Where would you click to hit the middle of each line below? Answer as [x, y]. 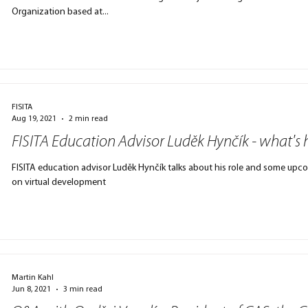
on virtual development [59, 183]
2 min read [89, 119]
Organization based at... [60, 12]
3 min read [83, 289]
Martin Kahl [33, 278]
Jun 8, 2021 [32, 289]
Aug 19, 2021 [34, 119]
